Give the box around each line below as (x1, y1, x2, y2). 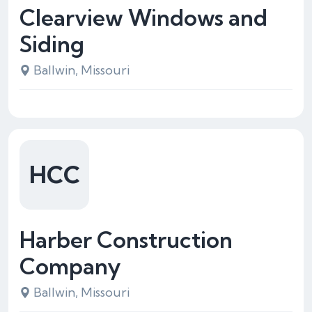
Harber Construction (19, 226, 233, 253)
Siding (19, 30, 84, 58)
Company (19, 252, 121, 280)
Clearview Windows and (19, 3, 267, 31)
